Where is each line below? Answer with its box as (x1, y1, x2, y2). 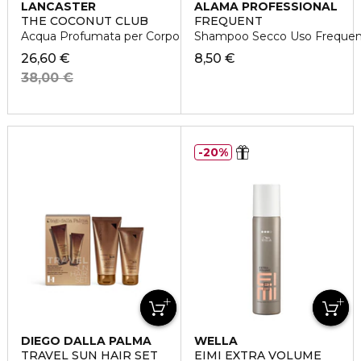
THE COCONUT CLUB (21, 14, 148, 29)
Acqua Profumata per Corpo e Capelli (21, 29, 230, 44)
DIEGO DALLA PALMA (21, 334, 151, 349)
